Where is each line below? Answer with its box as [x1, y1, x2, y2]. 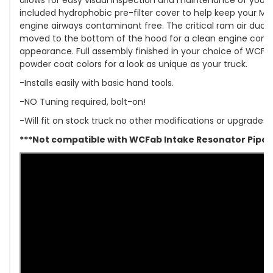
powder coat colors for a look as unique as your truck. [19, 57, 247, 70]
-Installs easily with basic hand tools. [19, 76, 174, 89]
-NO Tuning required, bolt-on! [19, 95, 146, 108]
